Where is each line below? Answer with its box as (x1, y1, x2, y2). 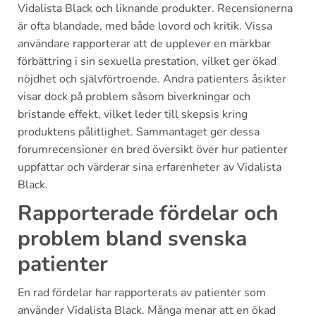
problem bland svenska (18, 224, 247, 253)
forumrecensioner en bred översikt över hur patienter (18, 141, 288, 157)
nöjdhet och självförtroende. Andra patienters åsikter (18, 71, 286, 87)
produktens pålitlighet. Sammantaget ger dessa (18, 123, 260, 140)
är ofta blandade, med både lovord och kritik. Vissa (18, 18, 272, 34)
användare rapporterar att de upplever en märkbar (18, 35, 271, 51)
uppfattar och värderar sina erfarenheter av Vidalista (18, 159, 281, 175)
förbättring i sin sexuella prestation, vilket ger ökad (18, 53, 276, 69)
